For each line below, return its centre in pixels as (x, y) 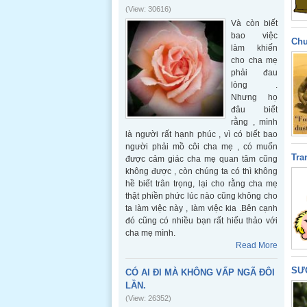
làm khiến (254, 48)
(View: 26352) (148, 298)
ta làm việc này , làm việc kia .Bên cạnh (201, 208)
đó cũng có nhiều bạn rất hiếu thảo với (201, 221)
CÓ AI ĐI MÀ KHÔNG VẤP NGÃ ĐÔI (200, 272)
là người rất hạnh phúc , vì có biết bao (201, 134)
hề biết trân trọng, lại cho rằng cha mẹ (201, 184)
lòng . (254, 85)
